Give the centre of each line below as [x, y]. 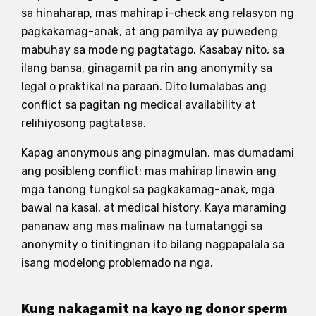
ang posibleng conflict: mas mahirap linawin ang [149, 171]
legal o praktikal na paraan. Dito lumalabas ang [144, 86]
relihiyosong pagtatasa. [84, 123]
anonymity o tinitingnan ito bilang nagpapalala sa [153, 244]
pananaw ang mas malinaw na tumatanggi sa [142, 226]
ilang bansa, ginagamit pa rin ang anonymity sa [147, 68]
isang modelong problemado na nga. [117, 262]
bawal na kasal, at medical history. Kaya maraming [154, 207]
